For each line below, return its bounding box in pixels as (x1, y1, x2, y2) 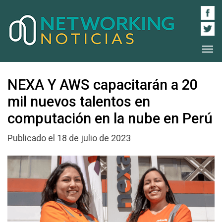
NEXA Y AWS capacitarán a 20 (7, 76, 198, 93)
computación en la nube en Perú (7, 110, 213, 127)
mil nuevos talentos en (7, 93, 150, 110)
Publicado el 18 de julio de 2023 (7, 133, 131, 144)
